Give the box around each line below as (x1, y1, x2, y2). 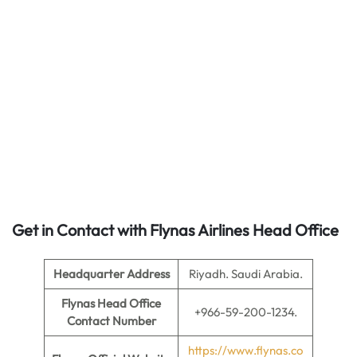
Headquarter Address (53, 266, 170, 281)
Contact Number (66, 313, 156, 328)
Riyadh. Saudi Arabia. (188, 266, 303, 281)
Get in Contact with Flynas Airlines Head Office (12, 220, 339, 240)
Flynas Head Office (61, 296, 161, 311)
